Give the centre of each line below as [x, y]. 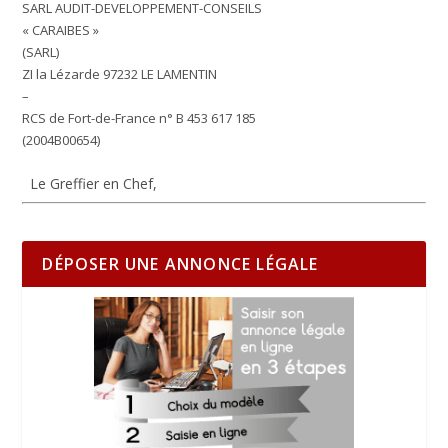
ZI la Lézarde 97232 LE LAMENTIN [120, 74]
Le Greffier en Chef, [92, 184]
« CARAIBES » [62, 30]
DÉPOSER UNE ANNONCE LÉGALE [180, 264]
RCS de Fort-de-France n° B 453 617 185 [139, 118]
